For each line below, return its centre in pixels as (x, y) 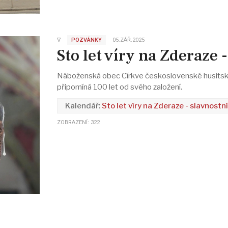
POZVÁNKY (86, 40)
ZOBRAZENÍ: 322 (78, 123)
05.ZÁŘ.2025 (128, 40)
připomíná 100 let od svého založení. (119, 87)
